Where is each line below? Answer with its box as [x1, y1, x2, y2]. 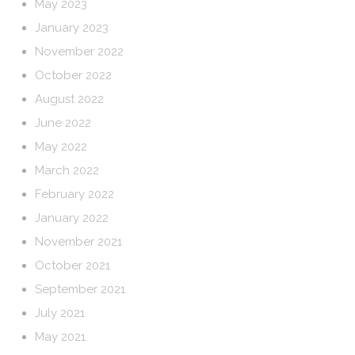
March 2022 [35, 163, 100, 177]
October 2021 [35, 258, 111, 273]
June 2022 [35, 116, 92, 130]
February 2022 [35, 187, 115, 201]
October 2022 [35, 68, 113, 82]
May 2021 [35, 330, 86, 344]
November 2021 [35, 235, 123, 249]
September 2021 [35, 282, 126, 296]
